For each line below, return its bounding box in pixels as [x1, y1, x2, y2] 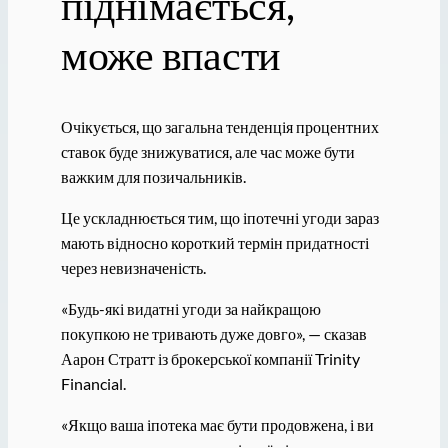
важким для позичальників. [60, 166, 246, 186]
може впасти [60, 28, 281, 79]
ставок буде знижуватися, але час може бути [60, 141, 355, 161]
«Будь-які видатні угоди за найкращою [60, 299, 321, 319]
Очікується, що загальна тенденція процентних [60, 116, 379, 136]
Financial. [60, 374, 126, 394]
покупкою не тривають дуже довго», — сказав [60, 324, 367, 344]
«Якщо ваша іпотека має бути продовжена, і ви [60, 415, 374, 435]
